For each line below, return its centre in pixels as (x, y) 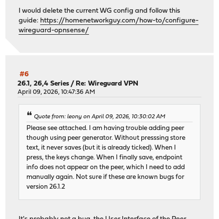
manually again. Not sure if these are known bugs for (106, 177)
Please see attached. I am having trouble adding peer (106, 129)
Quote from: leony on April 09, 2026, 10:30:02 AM (100, 117)
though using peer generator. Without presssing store (106, 138)
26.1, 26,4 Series (44, 84)
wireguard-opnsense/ (54, 30)
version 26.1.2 (46, 187)
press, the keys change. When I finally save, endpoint (105, 158)
